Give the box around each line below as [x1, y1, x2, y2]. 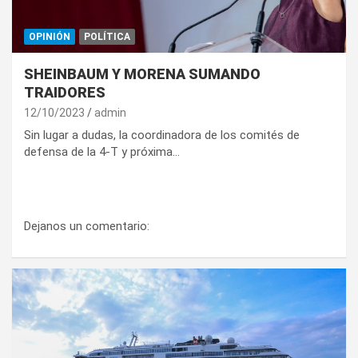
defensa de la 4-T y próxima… [24, 145, 180, 160]
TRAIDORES [24, 84, 105, 101]
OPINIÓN [29, 31, 70, 43]
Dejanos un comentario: [24, 219, 149, 234]
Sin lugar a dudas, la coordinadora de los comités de [24, 128, 300, 143]
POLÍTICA [84, 31, 130, 43]
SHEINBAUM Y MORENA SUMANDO [24, 66, 261, 83]
